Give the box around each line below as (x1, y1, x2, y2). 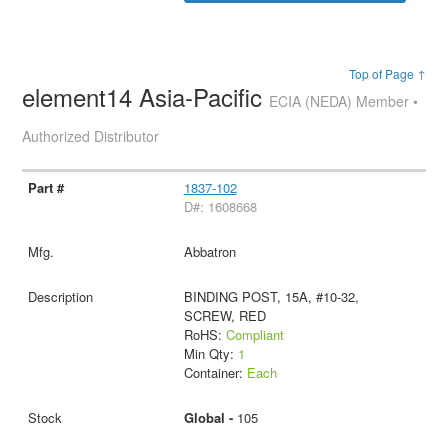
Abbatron (183, 242, 236, 262)
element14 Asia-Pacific (22, 79, 270, 115)
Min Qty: (183, 344, 238, 364)
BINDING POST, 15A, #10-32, (183, 287, 359, 307)
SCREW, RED (183, 306, 266, 326)
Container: (183, 363, 247, 383)
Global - (183, 408, 237, 428)
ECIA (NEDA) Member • (269, 91, 419, 112)
